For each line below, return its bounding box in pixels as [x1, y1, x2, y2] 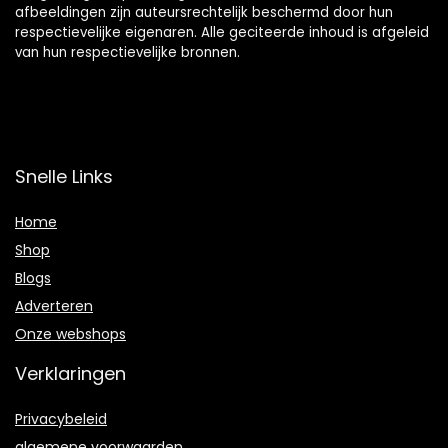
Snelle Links [15, 163, 113, 189]
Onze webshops [15, 323, 126, 344]
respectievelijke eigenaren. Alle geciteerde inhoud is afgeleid [15, 22, 429, 42]
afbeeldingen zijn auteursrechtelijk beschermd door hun [15, 2, 393, 22]
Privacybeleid [15, 408, 107, 429]
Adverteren [15, 295, 93, 316]
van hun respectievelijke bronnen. [15, 42, 240, 62]
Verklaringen [15, 360, 126, 386]
